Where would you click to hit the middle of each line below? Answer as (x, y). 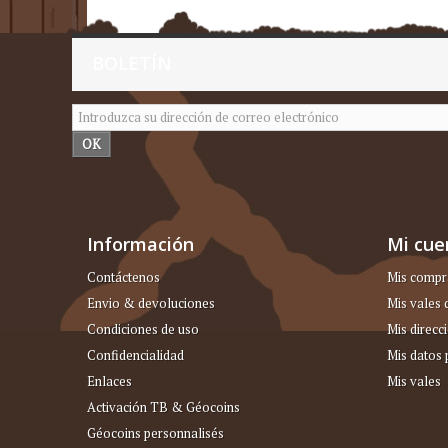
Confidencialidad (135, 354)
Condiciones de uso (143, 328)
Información (140, 243)
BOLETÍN (132, 62)
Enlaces (109, 380)
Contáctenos (123, 276)
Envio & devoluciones (151, 302)
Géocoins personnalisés (155, 432)
